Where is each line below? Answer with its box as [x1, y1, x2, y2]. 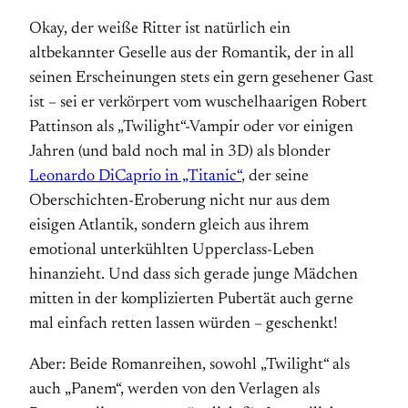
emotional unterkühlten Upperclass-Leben [29, 242, 314, 259]
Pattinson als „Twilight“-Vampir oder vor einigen [29, 119, 353, 136]
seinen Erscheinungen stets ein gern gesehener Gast [29, 70, 373, 87]
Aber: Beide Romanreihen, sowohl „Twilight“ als [29, 357, 350, 373]
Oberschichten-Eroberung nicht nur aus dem [29, 193, 330, 209]
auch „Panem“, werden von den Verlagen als [29, 382, 320, 398]
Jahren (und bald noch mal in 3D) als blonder [29, 144, 331, 160]
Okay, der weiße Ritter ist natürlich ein [29, 21, 291, 37]
